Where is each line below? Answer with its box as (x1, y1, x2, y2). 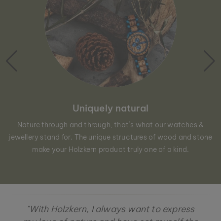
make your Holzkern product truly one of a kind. (32, 145, 189, 154)
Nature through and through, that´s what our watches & (17, 120, 204, 129)
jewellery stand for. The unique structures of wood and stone (8, 132, 213, 142)
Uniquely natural (72, 102, 149, 114)
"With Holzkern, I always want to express (26, 203, 195, 215)
